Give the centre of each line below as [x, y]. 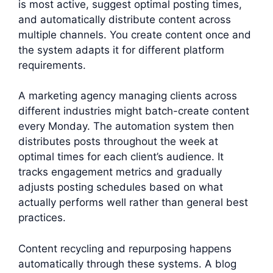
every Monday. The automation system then [126, 126]
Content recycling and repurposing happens [125, 248]
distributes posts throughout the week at [118, 142]
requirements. [52, 65]
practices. [42, 218]
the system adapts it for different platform [121, 50]
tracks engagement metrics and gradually [120, 172]
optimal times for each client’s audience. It [121, 157]
